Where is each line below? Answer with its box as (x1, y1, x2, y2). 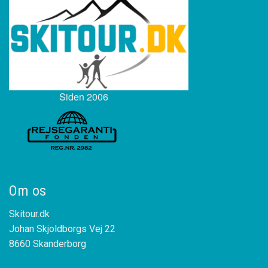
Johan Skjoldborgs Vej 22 (9, 223, 115, 235)
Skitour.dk (9, 208, 50, 220)
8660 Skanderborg (9, 238, 86, 250)
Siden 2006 (59, 90, 108, 104)
